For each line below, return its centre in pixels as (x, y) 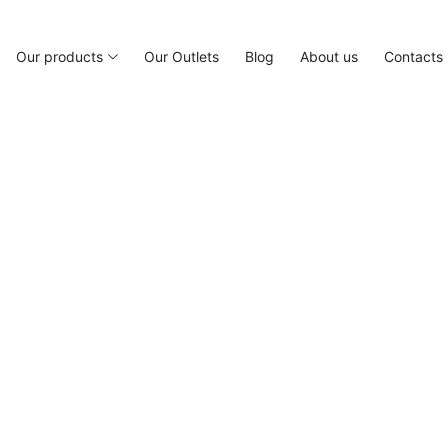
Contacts (413, 56)
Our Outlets (181, 56)
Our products (60, 56)
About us (329, 56)
